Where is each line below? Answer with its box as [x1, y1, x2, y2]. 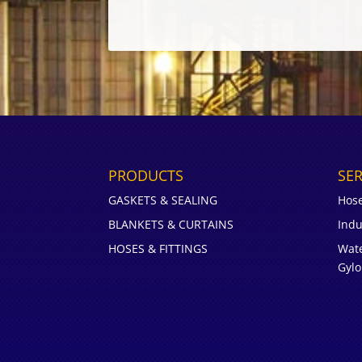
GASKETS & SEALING [108, 192, 218, 208]
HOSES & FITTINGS [108, 240, 208, 256]
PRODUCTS [108, 165, 184, 185]
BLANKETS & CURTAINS [108, 216, 234, 232]
